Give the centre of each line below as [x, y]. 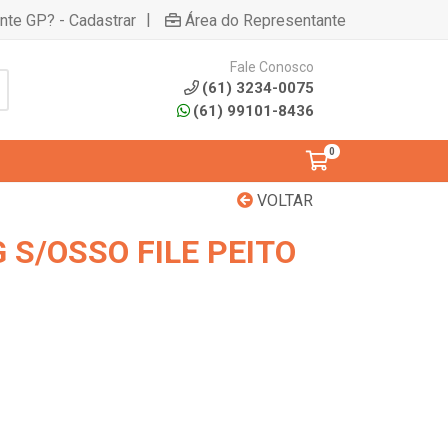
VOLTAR [283, 200]
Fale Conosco [271, 66]
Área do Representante [265, 20]
